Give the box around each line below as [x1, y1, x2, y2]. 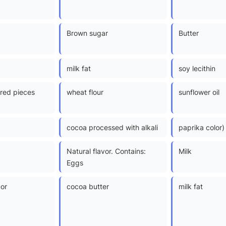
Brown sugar [67, 28, 108, 37]
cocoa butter [67, 182, 109, 191]
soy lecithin [179, 64, 215, 73]
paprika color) [179, 123, 224, 132]
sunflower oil [179, 87, 219, 96]
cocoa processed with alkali [67, 123, 158, 132]
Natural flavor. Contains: [67, 146, 146, 155]
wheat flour [67, 87, 103, 96]
